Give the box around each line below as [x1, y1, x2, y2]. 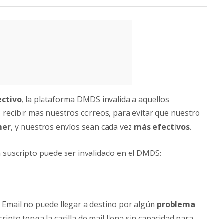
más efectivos [134, 121, 190, 132]
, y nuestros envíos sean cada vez [11, 121, 134, 132]
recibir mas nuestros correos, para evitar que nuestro [1, 108, 200, 119]
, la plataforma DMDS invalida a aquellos [22, 94, 169, 105]
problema [157, 199, 195, 210]
